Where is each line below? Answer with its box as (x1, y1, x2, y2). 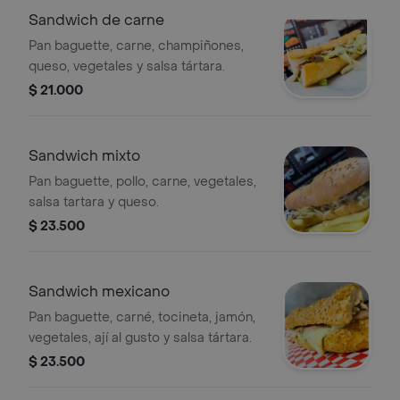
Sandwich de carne (29, 11, 164, 29)
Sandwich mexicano (29, 282, 170, 301)
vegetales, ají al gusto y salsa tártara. (29, 329, 252, 346)
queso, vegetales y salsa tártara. (29, 58, 225, 75)
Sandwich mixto (29, 146, 140, 165)
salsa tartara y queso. (29, 194, 159, 211)
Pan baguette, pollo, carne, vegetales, (29, 173, 256, 190)
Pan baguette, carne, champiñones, (29, 37, 244, 54)
